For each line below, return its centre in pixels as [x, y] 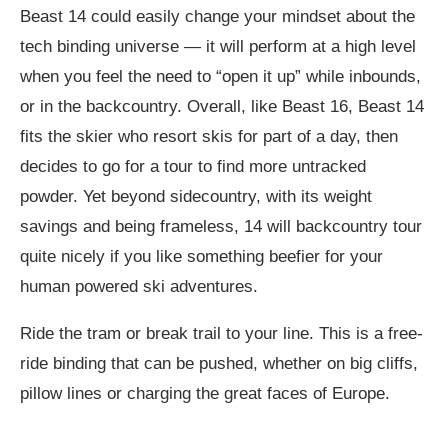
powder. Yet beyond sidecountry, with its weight [196, 196]
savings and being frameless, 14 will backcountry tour [221, 226]
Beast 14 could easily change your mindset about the [217, 16]
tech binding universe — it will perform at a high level [218, 46]
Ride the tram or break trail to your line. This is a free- [221, 333]
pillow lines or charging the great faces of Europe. [205, 393]
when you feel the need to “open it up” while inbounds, [220, 76]
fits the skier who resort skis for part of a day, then [209, 136]
